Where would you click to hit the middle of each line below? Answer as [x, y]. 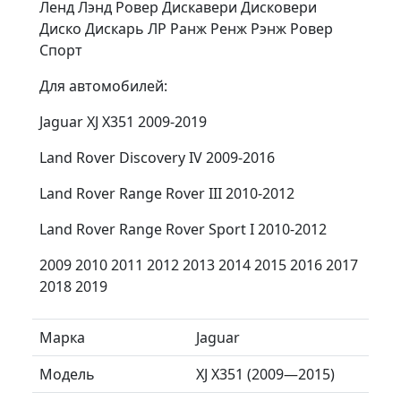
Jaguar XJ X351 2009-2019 [123, 121]
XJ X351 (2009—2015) [265, 374]
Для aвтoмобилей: [103, 85]
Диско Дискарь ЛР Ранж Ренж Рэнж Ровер [186, 28]
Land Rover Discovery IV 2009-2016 [157, 157]
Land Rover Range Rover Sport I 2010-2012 [183, 229]
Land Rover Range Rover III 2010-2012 [167, 193]
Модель [67, 374]
